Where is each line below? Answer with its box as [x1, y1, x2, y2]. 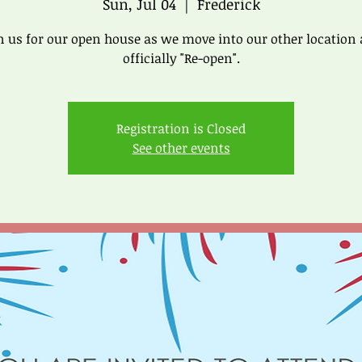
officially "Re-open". [122, 49, 240, 67]
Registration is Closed [116, 120, 246, 137]
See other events [132, 139, 230, 157]
